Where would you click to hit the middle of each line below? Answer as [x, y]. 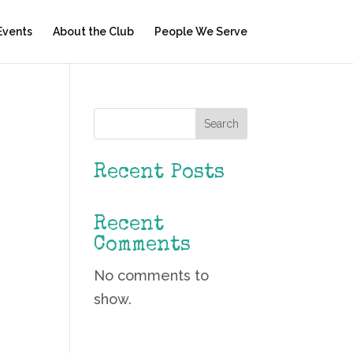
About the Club [93, 32]
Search [221, 124]
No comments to [152, 275]
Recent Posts [160, 173]
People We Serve [201, 32]
